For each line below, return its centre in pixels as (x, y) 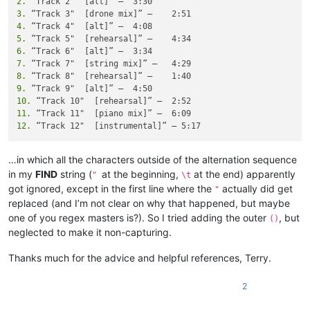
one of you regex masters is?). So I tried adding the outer (139, 217)
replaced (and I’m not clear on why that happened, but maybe (149, 203)
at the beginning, (142, 174)
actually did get (256, 188)
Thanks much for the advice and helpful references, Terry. (140, 257)
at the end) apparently (243, 174)
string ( (75, 174)
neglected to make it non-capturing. (90, 232)
